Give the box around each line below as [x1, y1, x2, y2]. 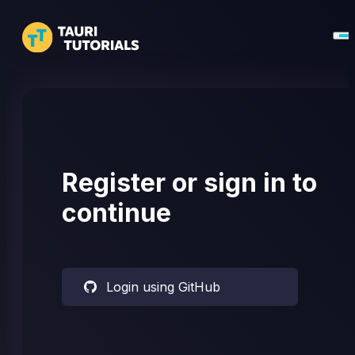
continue [62, 197, 171, 229]
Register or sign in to [62, 167, 317, 199]
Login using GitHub [106, 279, 220, 296]
